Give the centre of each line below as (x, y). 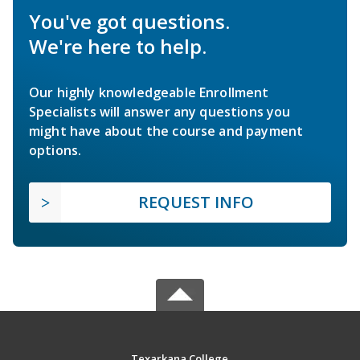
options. (55, 150)
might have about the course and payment (166, 131)
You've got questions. (129, 21)
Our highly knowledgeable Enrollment (149, 92)
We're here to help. (118, 46)
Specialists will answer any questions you (160, 111)
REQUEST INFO (196, 202)
